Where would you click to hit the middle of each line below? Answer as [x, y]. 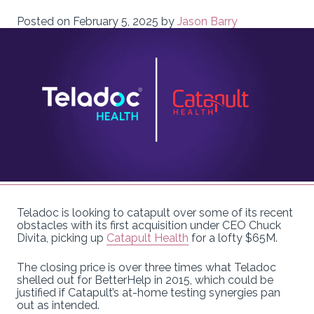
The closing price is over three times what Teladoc [146, 267]
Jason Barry [207, 22]
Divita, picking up [62, 238]
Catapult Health [148, 238]
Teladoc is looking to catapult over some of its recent [155, 212]
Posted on [45, 22]
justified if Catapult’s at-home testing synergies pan [149, 292]
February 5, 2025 [116, 22]
